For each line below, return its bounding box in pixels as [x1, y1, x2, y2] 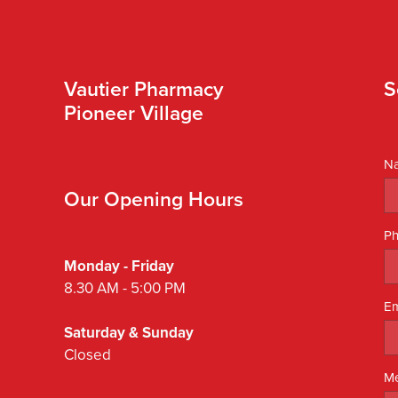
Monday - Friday [64, 254, 178, 276]
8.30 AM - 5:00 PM [64, 276, 186, 298]
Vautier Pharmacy [64, 73, 224, 103]
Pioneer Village [64, 97, 209, 127]
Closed [64, 343, 111, 365]
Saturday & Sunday [64, 321, 194, 343]
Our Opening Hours [64, 183, 243, 213]
